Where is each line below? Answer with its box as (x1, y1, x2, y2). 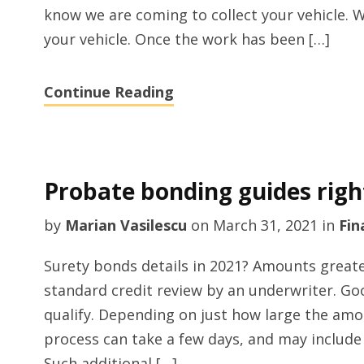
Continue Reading (43, 82, 174, 102)
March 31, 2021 (212, 215, 318, 235)
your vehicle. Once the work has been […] (43, 29, 330, 49)
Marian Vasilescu (64, 215, 187, 235)
